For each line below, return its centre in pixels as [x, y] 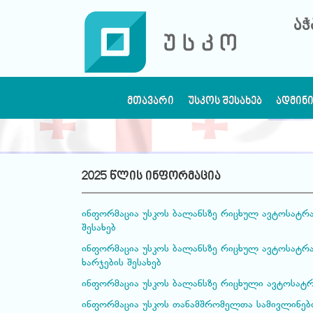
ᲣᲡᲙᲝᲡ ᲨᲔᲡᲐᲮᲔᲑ [225, 101]
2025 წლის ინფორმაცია [151, 176]
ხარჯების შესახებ [122, 263]
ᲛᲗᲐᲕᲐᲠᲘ [151, 101]
